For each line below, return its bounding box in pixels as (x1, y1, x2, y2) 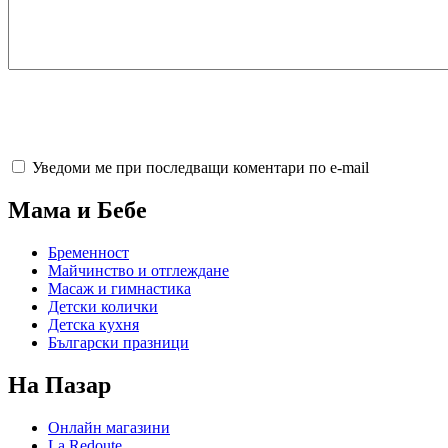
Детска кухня (48, 315, 139, 333)
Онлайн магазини (48, 418, 170, 436)
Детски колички (48, 297, 158, 315)
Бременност (48, 243, 129, 261)
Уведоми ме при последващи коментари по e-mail (32, 159, 369, 177)
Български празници (48, 333, 189, 351)
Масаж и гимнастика (48, 279, 191, 297)
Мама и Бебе (8, 197, 147, 224)
